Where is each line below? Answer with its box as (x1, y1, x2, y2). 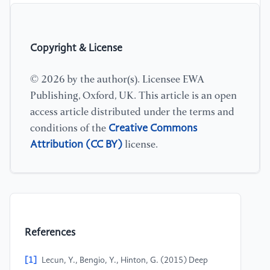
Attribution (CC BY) (30, 139, 122, 150)
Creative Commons (108, 122, 197, 134)
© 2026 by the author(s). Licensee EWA (30, 74, 204, 85)
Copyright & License (30, 43, 122, 54)
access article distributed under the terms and (30, 107, 234, 118)
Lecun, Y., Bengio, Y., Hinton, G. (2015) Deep (42, 256, 208, 265)
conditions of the (30, 123, 108, 134)
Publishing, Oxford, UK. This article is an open (30, 90, 237, 101)
